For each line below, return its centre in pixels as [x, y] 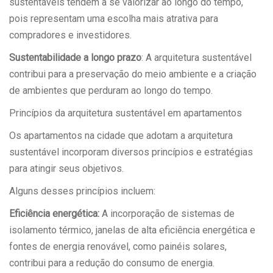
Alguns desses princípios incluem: [82, 191]
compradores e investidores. [70, 35]
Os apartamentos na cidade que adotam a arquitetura [121, 136]
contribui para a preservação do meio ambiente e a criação [133, 74]
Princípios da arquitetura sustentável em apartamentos [126, 113]
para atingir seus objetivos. [68, 169]
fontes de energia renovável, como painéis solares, [118, 247]
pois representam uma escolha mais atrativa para [114, 19]
